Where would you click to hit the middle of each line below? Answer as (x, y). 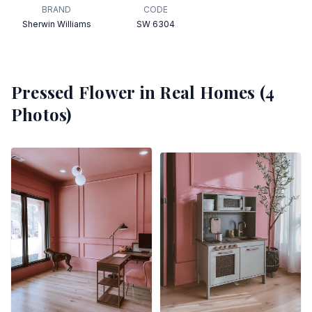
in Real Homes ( (200, 92)
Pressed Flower (73, 92)
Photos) (41, 114)
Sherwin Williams (56, 24)
